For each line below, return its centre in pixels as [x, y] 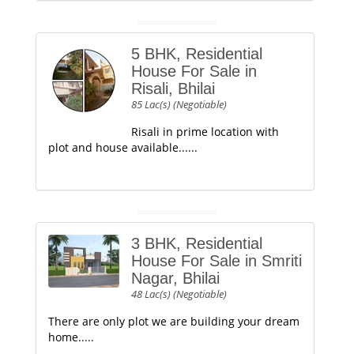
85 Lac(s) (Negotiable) [179, 104]
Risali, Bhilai [173, 88]
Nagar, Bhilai [175, 278]
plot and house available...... [123, 147]
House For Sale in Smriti [217, 261]
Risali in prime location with [205, 132]
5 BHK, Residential [197, 54]
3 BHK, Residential [197, 243]
